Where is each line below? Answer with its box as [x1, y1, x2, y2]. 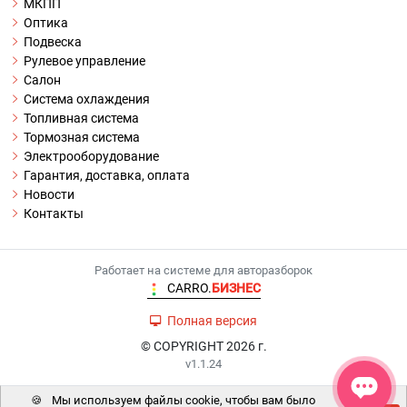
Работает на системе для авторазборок [94, 263, 313, 277]
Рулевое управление [24, 53, 145, 68]
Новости [24, 186, 74, 202]
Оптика [24, 15, 68, 30]
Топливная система [24, 110, 139, 125]
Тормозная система [24, 129, 140, 144]
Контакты [24, 205, 84, 221]
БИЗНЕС [211, 280, 261, 295]
